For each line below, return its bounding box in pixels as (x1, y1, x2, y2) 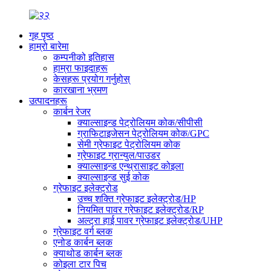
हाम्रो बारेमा (29, 41, 69, 51)
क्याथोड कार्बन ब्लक (53, 248, 122, 258)
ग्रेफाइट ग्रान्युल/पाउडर (77, 150, 160, 160)
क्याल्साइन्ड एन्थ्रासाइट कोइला (77, 161, 184, 171)
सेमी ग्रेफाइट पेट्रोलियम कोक (77, 139, 180, 149)
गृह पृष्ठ (29, 30, 54, 41)
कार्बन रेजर (53, 106, 91, 117)
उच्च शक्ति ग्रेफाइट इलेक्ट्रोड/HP (77, 194, 196, 204)
